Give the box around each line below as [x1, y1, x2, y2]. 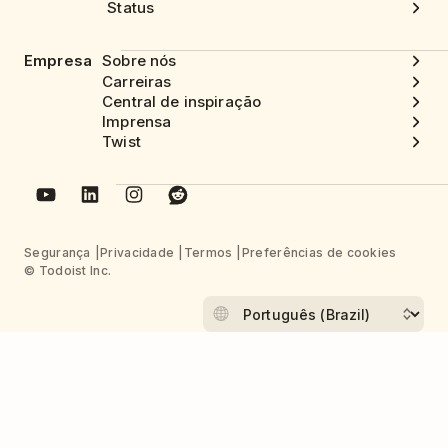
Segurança [24, 245, 91, 261]
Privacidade [100, 245, 175, 261]
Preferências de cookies [241, 245, 397, 261]
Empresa [24, 51, 93, 71]
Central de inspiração [102, 91, 262, 111]
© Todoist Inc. [24, 263, 112, 279]
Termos [183, 245, 233, 261]
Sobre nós [102, 51, 177, 71]
